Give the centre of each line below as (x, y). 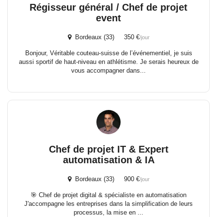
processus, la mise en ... (108, 212)
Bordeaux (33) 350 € (105, 37)
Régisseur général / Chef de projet (108, 7)
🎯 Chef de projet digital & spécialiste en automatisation (108, 195)
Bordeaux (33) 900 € (105, 179)
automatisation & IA (108, 160)
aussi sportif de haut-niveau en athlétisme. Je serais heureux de (108, 62)
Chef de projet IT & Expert (108, 149)
